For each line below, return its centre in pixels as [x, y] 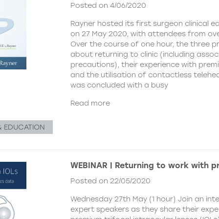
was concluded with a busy [119, 85]
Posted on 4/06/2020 [108, 6]
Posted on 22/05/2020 [110, 181]
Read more [90, 103]
